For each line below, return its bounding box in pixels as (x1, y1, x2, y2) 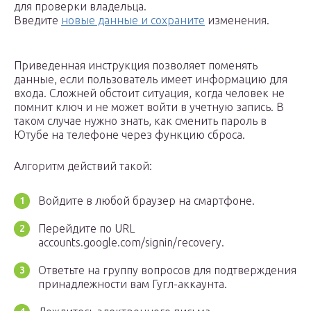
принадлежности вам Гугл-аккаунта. (38, 278, 227, 291)
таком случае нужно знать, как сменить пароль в (14, 115, 267, 128)
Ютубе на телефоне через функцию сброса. (14, 128, 245, 142)
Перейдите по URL (38, 222, 135, 235)
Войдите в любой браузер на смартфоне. (38, 194, 255, 208)
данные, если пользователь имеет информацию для (14, 73, 287, 86)
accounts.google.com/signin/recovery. (38, 236, 224, 249)
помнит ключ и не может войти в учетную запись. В (14, 101, 284, 114)
